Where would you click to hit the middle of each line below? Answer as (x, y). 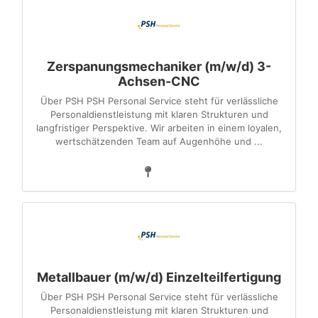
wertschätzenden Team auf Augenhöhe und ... (159, 141)
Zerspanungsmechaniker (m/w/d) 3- (159, 66)
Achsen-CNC (159, 81)
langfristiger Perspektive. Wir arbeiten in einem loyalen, (159, 128)
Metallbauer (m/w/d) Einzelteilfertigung (159, 277)
